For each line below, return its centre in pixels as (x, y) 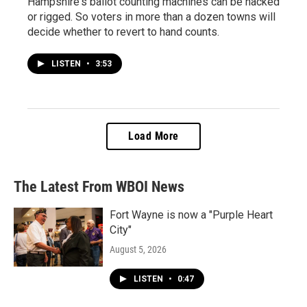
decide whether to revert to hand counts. (123, 32)
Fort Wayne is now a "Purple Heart (191, 214)
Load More (153, 136)
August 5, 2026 (138, 249)
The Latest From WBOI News (99, 186)
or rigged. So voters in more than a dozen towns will (151, 16)
